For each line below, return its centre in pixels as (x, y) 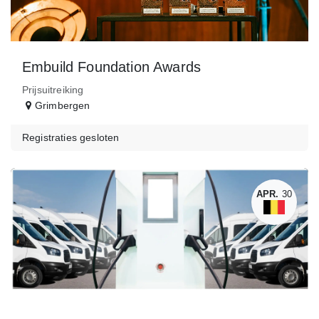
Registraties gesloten (71, 137)
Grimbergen (63, 105)
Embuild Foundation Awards (111, 67)
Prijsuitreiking (53, 89)
